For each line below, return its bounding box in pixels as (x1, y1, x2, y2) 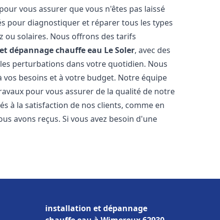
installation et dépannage (45, 203, 147, 214)
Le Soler (104, 45, 135, 55)
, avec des (135, 45, 171, 55)
